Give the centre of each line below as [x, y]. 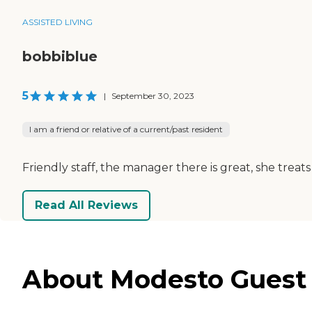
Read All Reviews [86, 205]
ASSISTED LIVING [57, 22]
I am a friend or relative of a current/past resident [126, 129]
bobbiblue [60, 56]
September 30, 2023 [153, 95]
